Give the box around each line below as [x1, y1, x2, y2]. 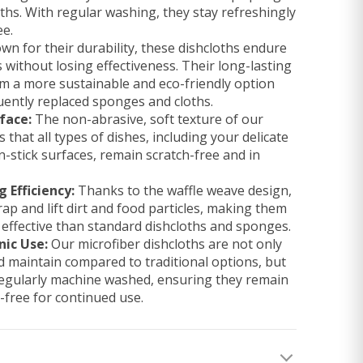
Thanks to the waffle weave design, [75, 181, 292, 199]
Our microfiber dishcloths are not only [48, 235, 282, 253]
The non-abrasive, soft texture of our [32, 110, 263, 128]
